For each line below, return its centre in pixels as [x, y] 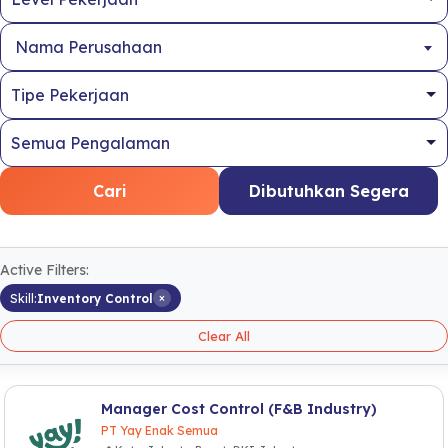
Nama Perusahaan [88, 47]
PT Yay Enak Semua [159, 430]
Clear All [224, 336]
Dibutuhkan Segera [328, 191]
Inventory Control [95, 298]
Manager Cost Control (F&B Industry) [239, 409]
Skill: [23, 298]
